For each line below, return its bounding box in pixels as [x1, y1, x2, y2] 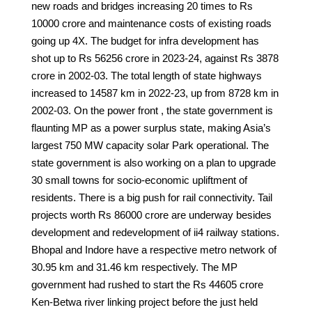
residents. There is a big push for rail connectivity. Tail [31, 191, 272, 203]
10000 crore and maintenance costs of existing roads [31, 17, 272, 29]
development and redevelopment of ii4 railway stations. [31, 226, 279, 238]
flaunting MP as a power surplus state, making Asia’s [31, 121, 271, 134]
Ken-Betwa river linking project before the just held [31, 295, 258, 308]
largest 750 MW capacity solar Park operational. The [31, 139, 269, 151]
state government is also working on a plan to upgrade [31, 156, 276, 169]
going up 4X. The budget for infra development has [31, 34, 259, 47]
